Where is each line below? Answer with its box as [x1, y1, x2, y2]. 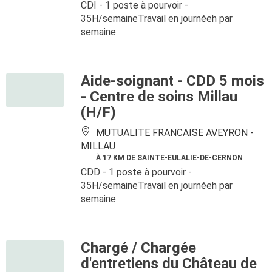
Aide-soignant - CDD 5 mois [81, 72, 264, 89]
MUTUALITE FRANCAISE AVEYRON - [93, 127, 254, 138]
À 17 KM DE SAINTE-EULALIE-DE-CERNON [96, 154, 243, 162]
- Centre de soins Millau [81, 88, 237, 105]
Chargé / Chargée [81, 239, 196, 256]
